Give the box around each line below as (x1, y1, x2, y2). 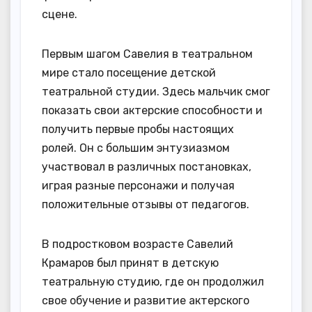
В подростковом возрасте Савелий (42, 237, 233, 251)
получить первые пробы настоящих (42, 123, 234, 136)
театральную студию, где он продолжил (42, 275, 264, 289)
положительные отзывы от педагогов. (42, 198, 249, 212)
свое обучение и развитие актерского (42, 294, 249, 308)
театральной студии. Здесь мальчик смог (42, 85, 270, 99)
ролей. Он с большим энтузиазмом (42, 141, 230, 155)
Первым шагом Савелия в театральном (42, 47, 253, 61)
